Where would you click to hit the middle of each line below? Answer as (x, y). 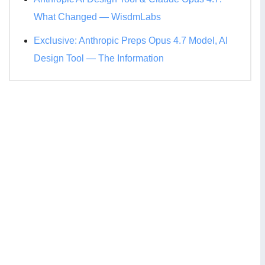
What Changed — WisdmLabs (97, 17)
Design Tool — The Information (99, 59)
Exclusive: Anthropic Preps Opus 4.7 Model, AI (131, 41)
